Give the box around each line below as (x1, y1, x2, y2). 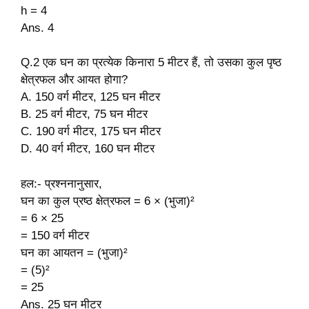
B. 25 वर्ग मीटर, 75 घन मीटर (21, 108, 148, 121)
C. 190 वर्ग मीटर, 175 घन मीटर (21, 125, 161, 139)
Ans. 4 (21, 21, 54, 34)
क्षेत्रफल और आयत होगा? (21, 73, 128, 87)
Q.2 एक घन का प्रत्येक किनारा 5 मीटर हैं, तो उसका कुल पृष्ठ (21, 56, 281, 70)
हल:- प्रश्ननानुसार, (21, 177, 102, 190)
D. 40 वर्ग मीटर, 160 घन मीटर (21, 142, 154, 156)
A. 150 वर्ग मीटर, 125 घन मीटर (21, 90, 160, 104)
